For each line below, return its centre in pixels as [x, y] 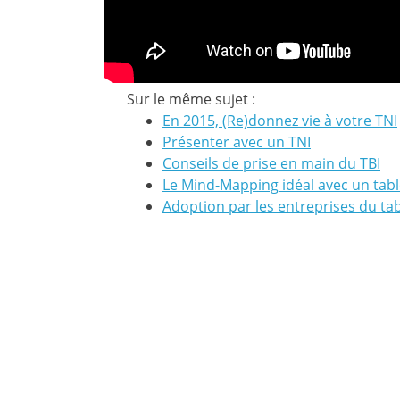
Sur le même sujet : [191, 99]
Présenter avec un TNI [237, 142]
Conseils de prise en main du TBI [271, 163]
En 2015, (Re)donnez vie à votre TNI [280, 120]
